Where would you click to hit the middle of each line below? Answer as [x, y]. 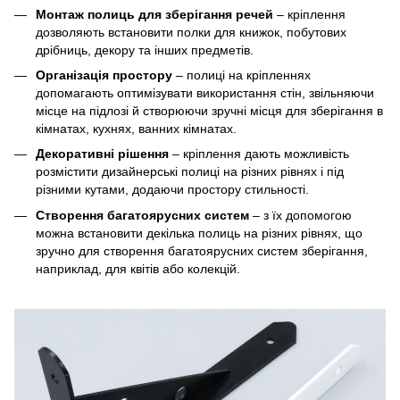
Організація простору [104, 75]
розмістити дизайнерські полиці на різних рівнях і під [190, 172]
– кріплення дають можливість [259, 154]
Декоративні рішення [102, 154]
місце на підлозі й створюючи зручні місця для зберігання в [209, 110]
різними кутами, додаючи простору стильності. [172, 190]
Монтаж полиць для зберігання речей [154, 14]
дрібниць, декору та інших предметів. [145, 50]
